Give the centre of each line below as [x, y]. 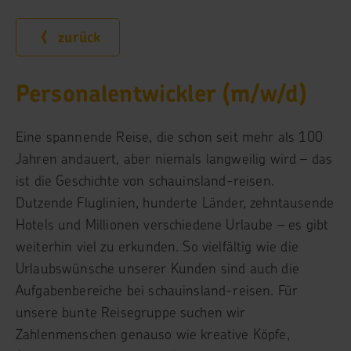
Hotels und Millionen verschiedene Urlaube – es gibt [172, 224]
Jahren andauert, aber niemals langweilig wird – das [174, 159]
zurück [77, 37]
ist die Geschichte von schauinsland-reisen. [145, 181]
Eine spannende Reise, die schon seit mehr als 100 [169, 137]
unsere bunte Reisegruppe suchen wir [131, 312]
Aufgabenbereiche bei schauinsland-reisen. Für [157, 290]
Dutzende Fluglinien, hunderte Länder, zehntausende [175, 203]
